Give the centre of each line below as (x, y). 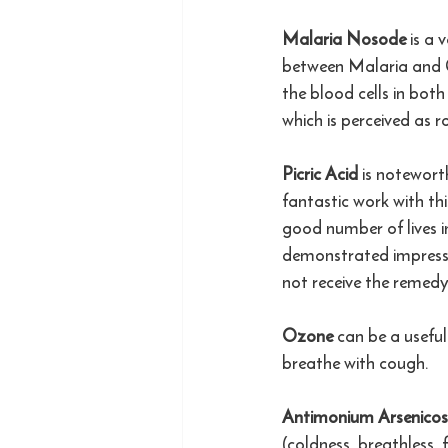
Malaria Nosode (346, 38)
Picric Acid (322, 173)
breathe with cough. (357, 362)
